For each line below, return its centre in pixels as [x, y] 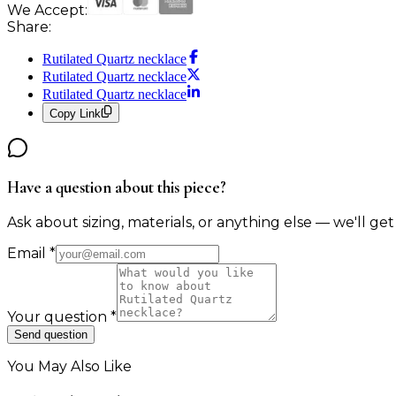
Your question [59, 317]
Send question [51, 335]
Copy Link [75, 113]
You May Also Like [69, 367]
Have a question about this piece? [117, 188]
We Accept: [47, 11]
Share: [29, 27]
